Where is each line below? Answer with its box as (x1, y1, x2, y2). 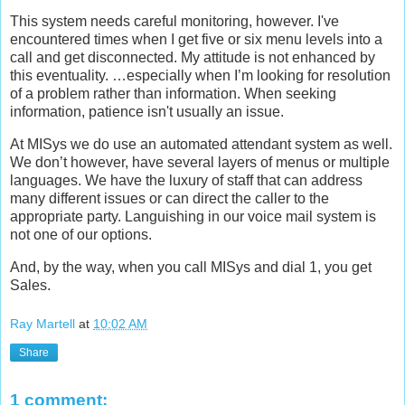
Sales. (10, 277, 51, 293)
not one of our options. (10, 227, 152, 243)
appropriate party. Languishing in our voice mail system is (10, 209, 376, 225)
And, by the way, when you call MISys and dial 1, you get (10, 259, 372, 275)
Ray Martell (10, 316, 75, 332)
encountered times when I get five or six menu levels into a (10, 32, 382, 48)
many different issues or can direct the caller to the (10, 191, 329, 207)
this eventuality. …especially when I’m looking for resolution (10, 68, 391, 84)
